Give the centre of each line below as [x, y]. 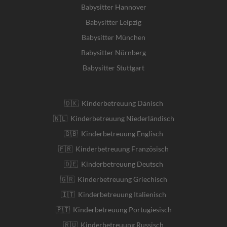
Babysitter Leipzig [113, 22]
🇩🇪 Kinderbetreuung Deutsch [113, 164]
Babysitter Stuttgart [113, 67]
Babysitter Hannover [113, 7]
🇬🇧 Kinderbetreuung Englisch [113, 133]
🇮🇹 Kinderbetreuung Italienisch [113, 194]
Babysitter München [113, 37]
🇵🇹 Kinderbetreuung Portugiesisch [113, 209]
